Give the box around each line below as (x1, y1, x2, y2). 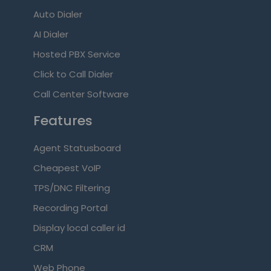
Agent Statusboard (33, 142, 121, 155)
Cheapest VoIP (33, 162, 101, 175)
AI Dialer (33, 28, 68, 41)
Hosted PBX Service (33, 48, 120, 61)
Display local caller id (33, 221, 125, 235)
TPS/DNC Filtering (33, 181, 110, 195)
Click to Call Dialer (33, 68, 113, 81)
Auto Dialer (33, 8, 82, 21)
